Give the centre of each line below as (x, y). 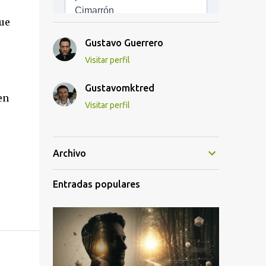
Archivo (69, 153)
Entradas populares (96, 184)
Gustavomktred (119, 88)
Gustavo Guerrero (124, 43)
